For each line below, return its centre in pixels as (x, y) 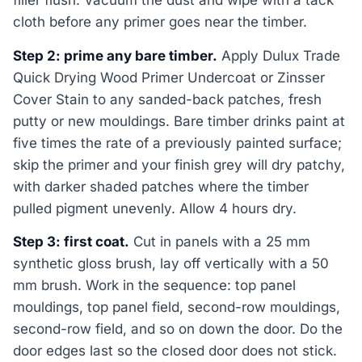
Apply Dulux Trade (279, 55)
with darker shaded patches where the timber (161, 186)
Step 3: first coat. (71, 242)
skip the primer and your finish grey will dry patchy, (179, 164)
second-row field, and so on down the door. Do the (178, 329)
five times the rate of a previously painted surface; (177, 143)
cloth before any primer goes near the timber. (160, 22)
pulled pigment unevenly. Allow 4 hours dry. (155, 208)
